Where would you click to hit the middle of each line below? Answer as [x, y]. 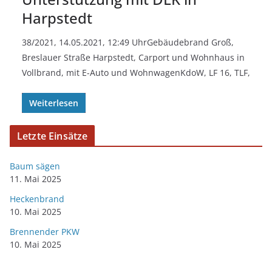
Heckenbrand [37, 199]
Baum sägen [35, 166]
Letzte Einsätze [53, 136]
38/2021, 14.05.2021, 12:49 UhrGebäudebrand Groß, [128, 42]
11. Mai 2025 [36, 178]
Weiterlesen [54, 103]
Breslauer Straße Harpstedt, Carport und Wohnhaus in [133, 57]
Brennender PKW [45, 231]
